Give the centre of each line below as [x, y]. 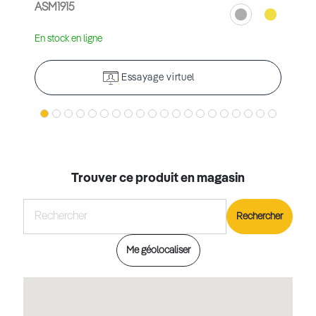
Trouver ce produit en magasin [158, 179]
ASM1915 [54, 8]
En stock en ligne [68, 39]
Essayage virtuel [158, 78]
